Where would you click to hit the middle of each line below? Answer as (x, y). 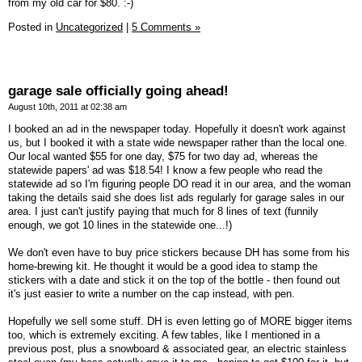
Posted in (32, 27)
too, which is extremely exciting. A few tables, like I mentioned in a (164, 335)
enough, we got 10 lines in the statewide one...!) (120, 225)
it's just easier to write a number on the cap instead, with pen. (152, 293)
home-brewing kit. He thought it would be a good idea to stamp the (163, 266)
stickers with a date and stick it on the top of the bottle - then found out (174, 280)
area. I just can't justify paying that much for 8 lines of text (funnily (163, 211)
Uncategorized (89, 27)
